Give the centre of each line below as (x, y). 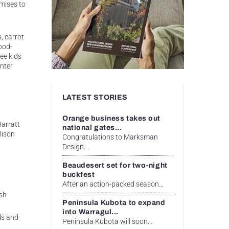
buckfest (79, 174)
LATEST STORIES (95, 97)
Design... (75, 146)
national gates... (92, 127)
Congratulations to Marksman (110, 137)
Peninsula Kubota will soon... (107, 221)
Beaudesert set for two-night (115, 165)
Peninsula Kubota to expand (114, 202)
